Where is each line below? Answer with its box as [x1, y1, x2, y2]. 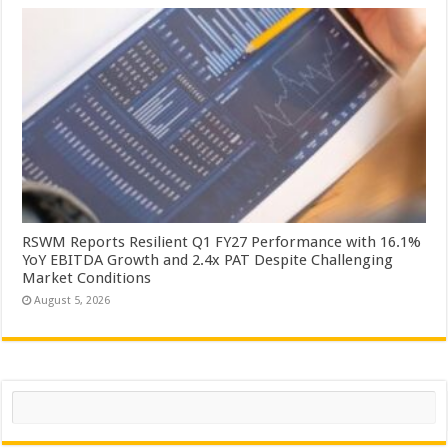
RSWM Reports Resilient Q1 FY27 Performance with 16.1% [22, 232, 422, 251]
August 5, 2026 [34, 293, 111, 307]
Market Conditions [22, 268, 152, 287]
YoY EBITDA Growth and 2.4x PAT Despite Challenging [22, 250, 394, 269]
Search [11, 389, 51, 405]
